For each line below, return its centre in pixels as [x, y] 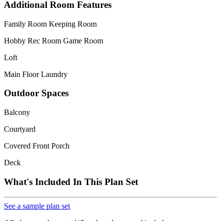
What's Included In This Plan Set [71, 182]
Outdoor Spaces [36, 93]
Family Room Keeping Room [50, 24]
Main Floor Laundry [36, 74]
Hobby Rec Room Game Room [54, 40]
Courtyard [20, 129]
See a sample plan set [37, 206]
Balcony [17, 112]
